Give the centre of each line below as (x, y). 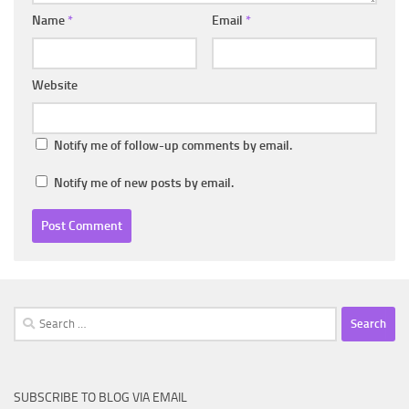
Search (32, 316)
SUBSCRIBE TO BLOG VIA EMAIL (100, 397)
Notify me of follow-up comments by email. (173, 145)
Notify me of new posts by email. (144, 183)
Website (55, 85)
